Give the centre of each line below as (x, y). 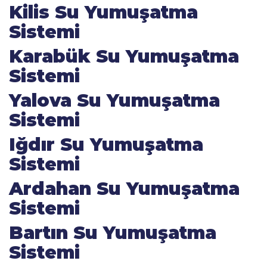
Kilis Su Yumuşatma (103, 12)
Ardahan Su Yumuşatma (124, 189)
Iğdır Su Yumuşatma (106, 145)
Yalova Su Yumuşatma (114, 100)
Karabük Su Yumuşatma (124, 56)
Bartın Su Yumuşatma (113, 233)
